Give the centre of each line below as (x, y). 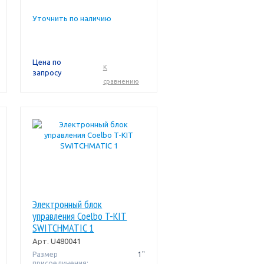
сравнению (121, 81)
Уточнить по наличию (72, 18)
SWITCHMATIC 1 (63, 228)
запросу (47, 72)
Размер (45, 254)
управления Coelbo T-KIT (80, 216)
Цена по (47, 62)
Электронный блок (67, 204)
